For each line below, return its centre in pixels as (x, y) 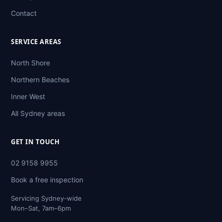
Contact (24, 13)
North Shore (30, 62)
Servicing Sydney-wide (46, 198)
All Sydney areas (38, 113)
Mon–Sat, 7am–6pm (41, 208)
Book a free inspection (47, 179)
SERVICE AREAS (36, 41)
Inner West (28, 96)
